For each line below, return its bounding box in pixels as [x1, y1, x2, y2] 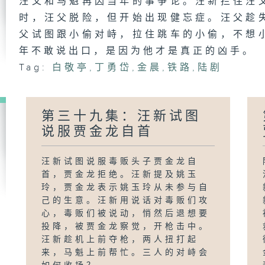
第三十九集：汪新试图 [41, 109, 202, 124]
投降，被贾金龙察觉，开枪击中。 [41, 222, 211, 231]
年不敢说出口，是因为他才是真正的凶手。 [19, 46, 256, 57]
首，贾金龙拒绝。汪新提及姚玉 [41, 170, 199, 179]
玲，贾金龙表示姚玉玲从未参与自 [41, 183, 211, 192]
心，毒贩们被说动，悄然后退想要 [41, 209, 211, 218]
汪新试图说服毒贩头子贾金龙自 [41, 157, 199, 166]
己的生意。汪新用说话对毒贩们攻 [41, 196, 211, 205]
